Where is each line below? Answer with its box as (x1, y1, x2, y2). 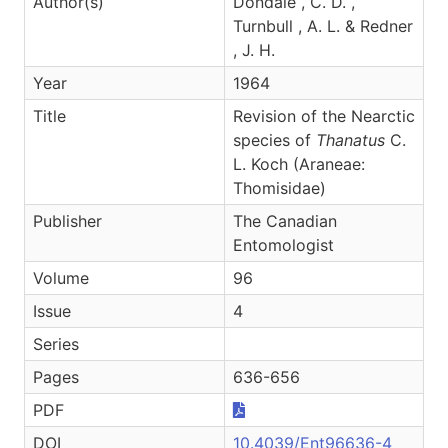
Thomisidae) (233, 177, 326, 198)
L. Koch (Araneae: (233, 153, 365, 174)
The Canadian (233, 210, 337, 231)
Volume (33, 267, 89, 288)
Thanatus (316, 129, 385, 150)
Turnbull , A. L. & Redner (233, 15, 413, 36)
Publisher (33, 210, 102, 231)
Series (33, 333, 79, 354)
